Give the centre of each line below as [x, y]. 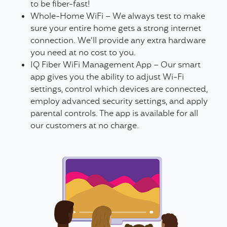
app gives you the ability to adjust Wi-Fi [107, 78]
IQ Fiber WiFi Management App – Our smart [116, 65]
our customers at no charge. [85, 126]
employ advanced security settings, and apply [119, 102]
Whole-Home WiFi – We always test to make [118, 17]
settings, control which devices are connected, [119, 90]
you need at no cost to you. [83, 53]
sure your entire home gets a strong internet [116, 29]
